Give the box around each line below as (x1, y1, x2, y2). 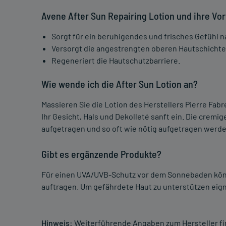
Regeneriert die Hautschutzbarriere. (51, 55, 180, 66)
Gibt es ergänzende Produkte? (41, 148, 161, 160)
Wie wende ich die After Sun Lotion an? (41, 78, 198, 90)
